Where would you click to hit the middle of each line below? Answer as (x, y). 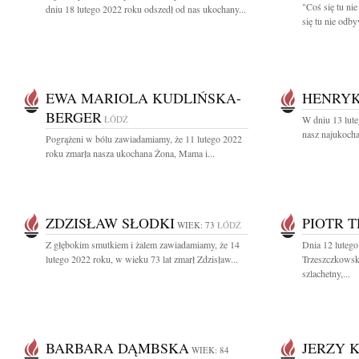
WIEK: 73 (196, 225)
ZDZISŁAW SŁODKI (110, 223)
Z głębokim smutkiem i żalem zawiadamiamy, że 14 (143, 244)
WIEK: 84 (210, 350)
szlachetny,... (326, 273)
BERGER (74, 117)
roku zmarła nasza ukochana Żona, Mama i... (130, 153)
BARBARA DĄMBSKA (117, 348)
